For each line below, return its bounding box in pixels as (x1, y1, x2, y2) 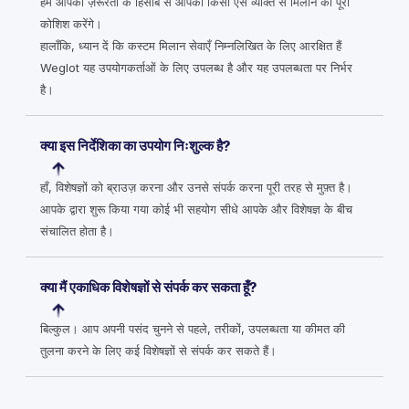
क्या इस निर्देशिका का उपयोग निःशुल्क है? (40, 138, 230, 154)
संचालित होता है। (40, 224, 114, 238)
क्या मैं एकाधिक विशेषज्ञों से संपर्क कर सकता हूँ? (40, 279, 257, 296)
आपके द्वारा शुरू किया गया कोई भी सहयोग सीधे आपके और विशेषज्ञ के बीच (40, 202, 352, 216)
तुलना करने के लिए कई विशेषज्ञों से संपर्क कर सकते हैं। (40, 343, 277, 358)
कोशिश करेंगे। (40, 16, 102, 31)
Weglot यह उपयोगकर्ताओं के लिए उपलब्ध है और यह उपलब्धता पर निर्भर (40, 60, 352, 75)
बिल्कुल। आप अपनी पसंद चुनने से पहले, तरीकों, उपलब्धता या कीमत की (40, 321, 345, 336)
